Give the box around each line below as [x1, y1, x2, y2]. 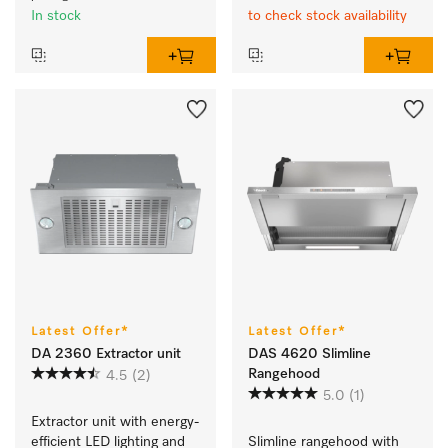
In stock [31, 9, 81, 24]
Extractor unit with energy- [31, 415, 199, 430]
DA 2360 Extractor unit [31, 347, 181, 362]
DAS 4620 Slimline [248, 347, 371, 362]
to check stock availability [248, 9, 407, 24]
